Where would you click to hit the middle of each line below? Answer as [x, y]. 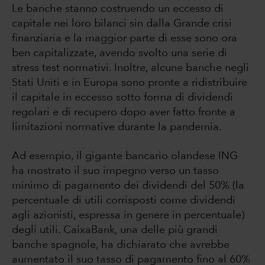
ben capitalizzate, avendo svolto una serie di [119, 54]
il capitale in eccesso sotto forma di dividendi [122, 98]
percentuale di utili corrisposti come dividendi [124, 201]
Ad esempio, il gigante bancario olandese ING [125, 156]
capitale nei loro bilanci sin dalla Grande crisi [122, 24]
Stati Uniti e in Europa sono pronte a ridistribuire [130, 83]
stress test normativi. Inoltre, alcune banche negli [130, 68]
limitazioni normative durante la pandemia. [117, 127]
